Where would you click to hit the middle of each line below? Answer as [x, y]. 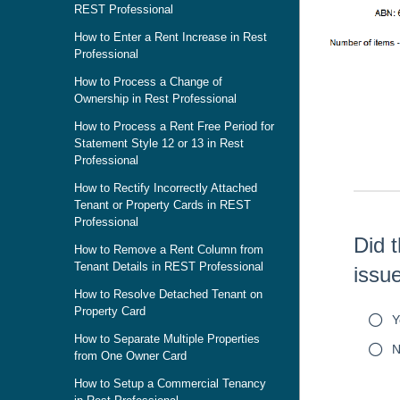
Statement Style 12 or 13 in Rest [159, 143]
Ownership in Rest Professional [155, 99]
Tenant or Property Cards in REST [162, 205]
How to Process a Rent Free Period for [174, 126]
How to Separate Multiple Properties [167, 339]
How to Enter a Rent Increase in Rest [171, 37]
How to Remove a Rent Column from [169, 250]
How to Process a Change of [148, 82]
